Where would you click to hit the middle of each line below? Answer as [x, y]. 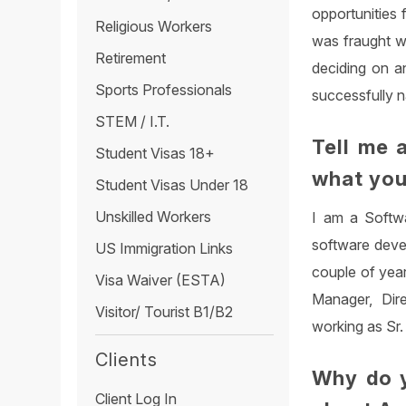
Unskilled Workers [154, 217]
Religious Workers [154, 27]
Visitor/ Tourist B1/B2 [164, 312]
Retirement [131, 58]
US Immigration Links [164, 249]
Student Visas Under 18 [172, 185]
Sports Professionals [164, 90]
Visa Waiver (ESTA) [161, 280]
